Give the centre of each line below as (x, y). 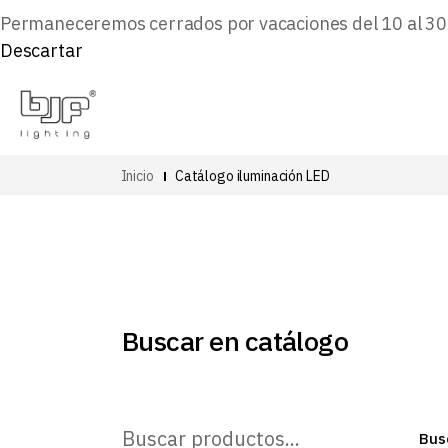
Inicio (137, 175)
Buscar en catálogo (235, 340)
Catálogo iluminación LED (252, 175)
